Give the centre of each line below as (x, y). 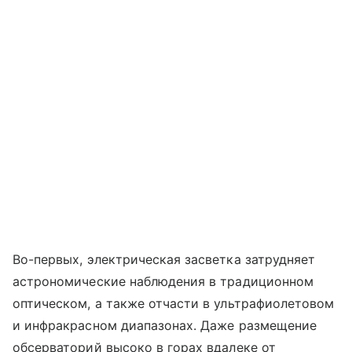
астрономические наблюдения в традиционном (163, 281)
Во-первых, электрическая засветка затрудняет (164, 259)
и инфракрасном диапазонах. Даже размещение (165, 325)
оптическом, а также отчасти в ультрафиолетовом (174, 303)
